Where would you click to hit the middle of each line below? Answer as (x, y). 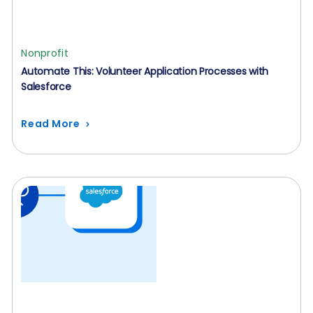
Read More (51, 124)
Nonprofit (45, 53)
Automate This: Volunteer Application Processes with (145, 71)
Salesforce (46, 87)
